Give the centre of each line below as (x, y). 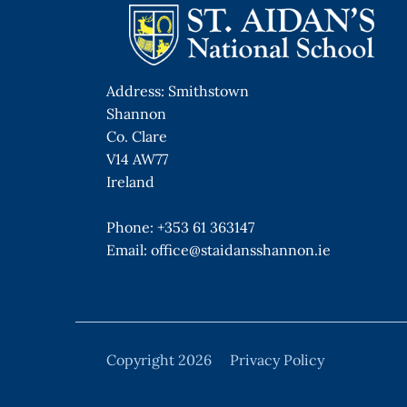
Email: (129, 249)
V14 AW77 (137, 159)
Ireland (130, 181)
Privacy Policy (277, 359)
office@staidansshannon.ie (241, 249)
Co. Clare (137, 136)
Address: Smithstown (178, 90)
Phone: (132, 227)
